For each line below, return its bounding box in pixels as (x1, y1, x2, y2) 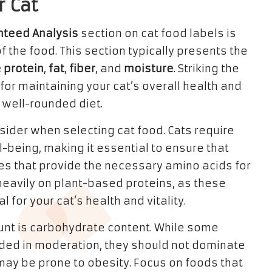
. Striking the (174, 62, 239, 75)
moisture (124, 62, 174, 75)
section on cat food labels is (78, 27, 236, 40)
